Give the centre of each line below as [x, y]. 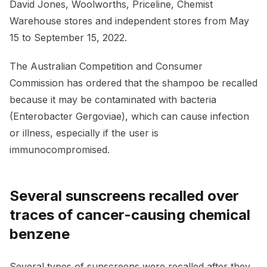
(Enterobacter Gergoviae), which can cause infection [129, 117]
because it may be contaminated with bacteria [113, 100]
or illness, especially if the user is [84, 133]
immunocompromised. [60, 150]
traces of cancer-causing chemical [130, 215]
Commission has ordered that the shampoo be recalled [133, 83]
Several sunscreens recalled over [124, 196]
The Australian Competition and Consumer [106, 66]
